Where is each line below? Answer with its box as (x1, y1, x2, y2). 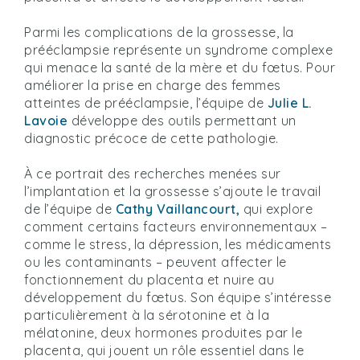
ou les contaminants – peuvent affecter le (24, 254, 287, 270)
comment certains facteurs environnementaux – (24, 219, 327, 235)
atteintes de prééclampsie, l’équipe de (24, 95, 268, 111)
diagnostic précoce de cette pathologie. (24, 130, 279, 146)
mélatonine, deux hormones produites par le (24, 325, 302, 341)
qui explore (239, 201, 313, 217)
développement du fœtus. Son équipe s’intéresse (24, 289, 331, 305)
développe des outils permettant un (67, 112, 297, 129)
